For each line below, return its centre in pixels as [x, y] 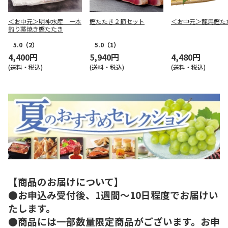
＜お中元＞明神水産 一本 [45, 21]
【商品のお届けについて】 [66, 181]
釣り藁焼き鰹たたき [36, 29]
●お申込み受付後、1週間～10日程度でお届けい [113, 194]
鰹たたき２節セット [117, 21]
